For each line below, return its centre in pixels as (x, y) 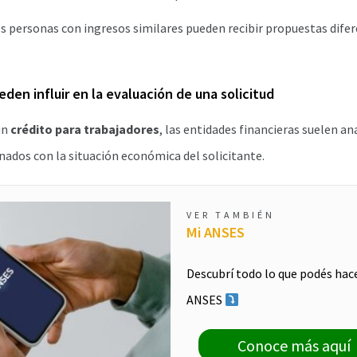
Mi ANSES (216, 232)
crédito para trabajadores (85, 129)
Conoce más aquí (294, 345)
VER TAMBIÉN (231, 215)
